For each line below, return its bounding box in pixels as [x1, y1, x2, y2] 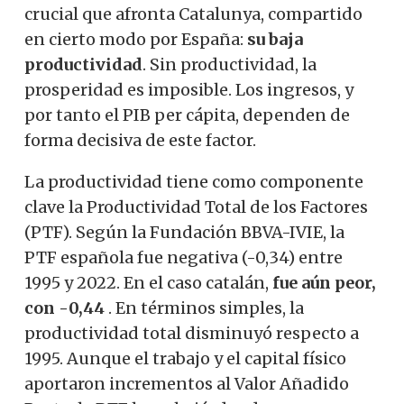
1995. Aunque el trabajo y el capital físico [24, 347, 346, 369]
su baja [247, 28, 303, 50]
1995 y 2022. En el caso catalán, [24, 271, 272, 293]
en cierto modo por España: [24, 28, 247, 50]
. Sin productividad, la [142, 53, 317, 75]
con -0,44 [24, 297, 105, 318]
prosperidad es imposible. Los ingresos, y [24, 78, 353, 100]
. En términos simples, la [105, 297, 304, 318]
